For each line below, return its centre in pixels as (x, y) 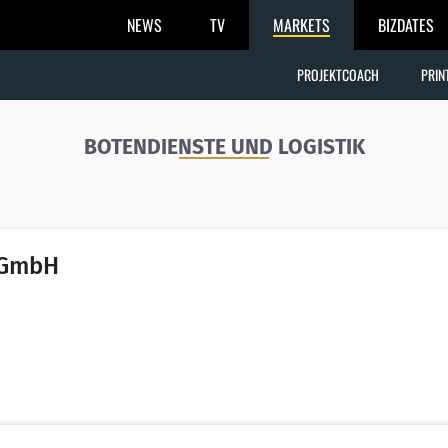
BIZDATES (406, 25)
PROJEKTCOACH (338, 74)
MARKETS (301, 25)
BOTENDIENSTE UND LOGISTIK (224, 147)
